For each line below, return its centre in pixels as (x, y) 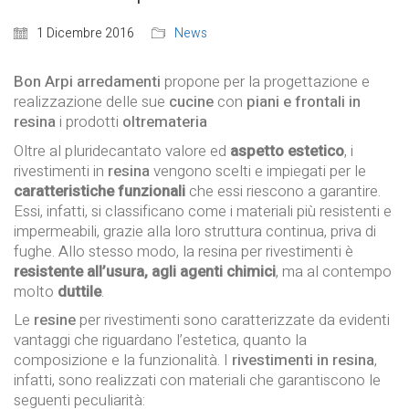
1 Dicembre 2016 (85, 34)
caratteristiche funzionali (100, 191)
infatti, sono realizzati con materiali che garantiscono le (197, 381)
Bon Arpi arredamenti (87, 82)
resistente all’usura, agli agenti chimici (145, 271)
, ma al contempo (334, 271)
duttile (79, 291)
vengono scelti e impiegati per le (258, 171)
